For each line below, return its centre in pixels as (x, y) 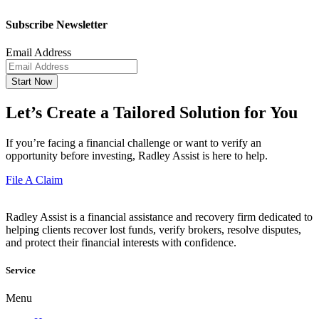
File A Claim (34, 180)
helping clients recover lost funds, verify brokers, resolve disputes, (153, 230)
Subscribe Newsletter (57, 24)
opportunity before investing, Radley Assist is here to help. (137, 156)
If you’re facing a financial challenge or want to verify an (134, 143)
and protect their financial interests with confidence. (121, 243)
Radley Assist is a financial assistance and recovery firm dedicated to (159, 217)
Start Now (32, 82)
